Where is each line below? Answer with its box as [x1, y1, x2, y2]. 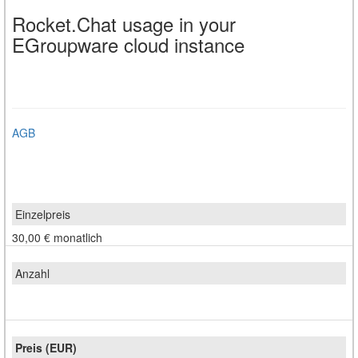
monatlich [54, 229, 102, 245]
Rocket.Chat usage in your [12, 9, 236, 38]
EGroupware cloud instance [12, 30, 245, 58]
